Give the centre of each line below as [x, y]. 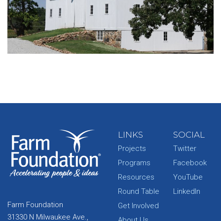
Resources [136, 177]
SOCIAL [189, 134]
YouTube [188, 177]
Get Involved [138, 205]
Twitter [185, 148]
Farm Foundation [35, 205]
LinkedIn [187, 191]
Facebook [190, 163]
